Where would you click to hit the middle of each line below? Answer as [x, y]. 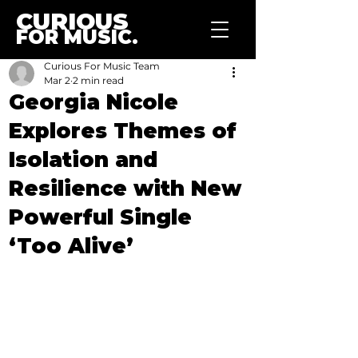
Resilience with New [125, 189]
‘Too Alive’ [71, 246]
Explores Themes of [123, 131]
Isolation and [83, 160]
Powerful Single [100, 217]
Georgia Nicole [93, 102]
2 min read [98, 80]
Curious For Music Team [102, 66]
